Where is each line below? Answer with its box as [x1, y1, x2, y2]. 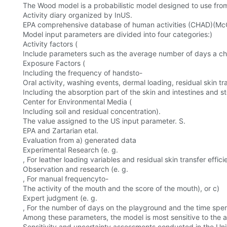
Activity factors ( [23, 40, 78, 49]
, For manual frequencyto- [23, 174, 108, 183]
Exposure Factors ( [23, 59, 85, 68]
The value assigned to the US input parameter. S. [23, 117, 185, 126]
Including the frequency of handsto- [23, 68, 142, 78]
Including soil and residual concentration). [23, 107, 161, 116]
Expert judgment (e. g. [23, 194, 97, 203]
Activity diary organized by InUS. [23, 11, 132, 20]
